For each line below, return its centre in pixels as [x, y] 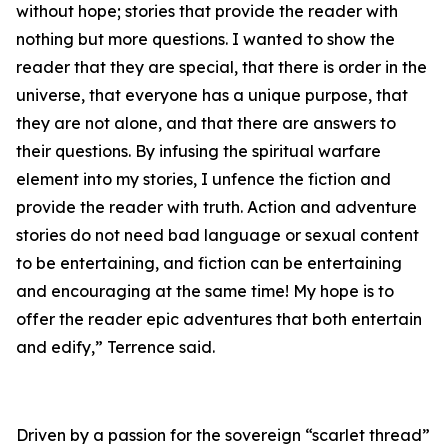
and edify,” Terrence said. [115, 347]
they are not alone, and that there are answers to [206, 123]
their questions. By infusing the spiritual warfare [198, 151]
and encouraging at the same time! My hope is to [205, 291]
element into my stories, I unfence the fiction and [203, 179]
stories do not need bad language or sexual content [217, 235]
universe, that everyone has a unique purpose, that [212, 95]
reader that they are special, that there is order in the [221, 67]
